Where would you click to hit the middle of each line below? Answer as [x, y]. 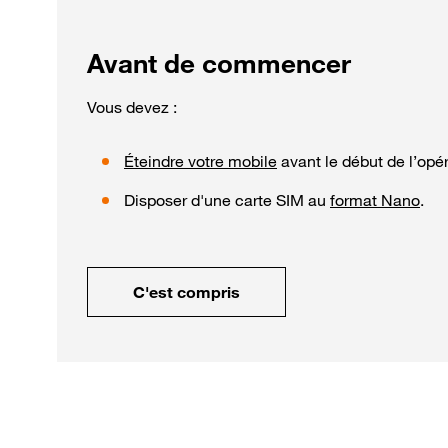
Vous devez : [132, 106]
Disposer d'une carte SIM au [227, 199]
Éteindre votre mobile [200, 160]
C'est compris [186, 291]
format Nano [375, 199]
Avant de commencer [219, 63]
